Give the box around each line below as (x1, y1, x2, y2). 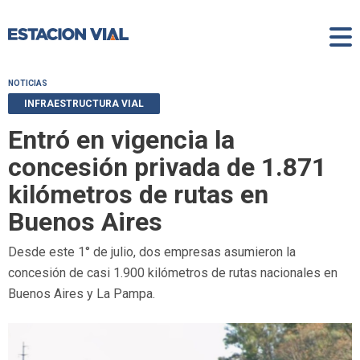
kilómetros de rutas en (8, 178, 268, 210)
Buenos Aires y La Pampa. (8, 285, 155, 301)
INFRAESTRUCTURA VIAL (24, 97, 144, 109)
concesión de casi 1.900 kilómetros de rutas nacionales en (8, 264, 337, 280)
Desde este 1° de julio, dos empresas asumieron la (8, 243, 296, 260)
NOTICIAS (8, 78, 47, 88)
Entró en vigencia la (8, 124, 235, 155)
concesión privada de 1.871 (8, 151, 326, 182)
